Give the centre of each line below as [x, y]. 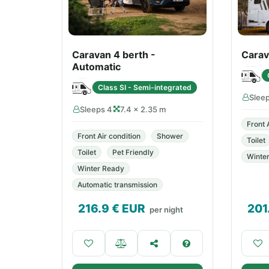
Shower [170, 136]
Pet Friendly [133, 152]
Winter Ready [101, 168]
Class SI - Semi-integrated [145, 87]
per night [166, 210]
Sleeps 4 [96, 109]
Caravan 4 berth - [114, 55]
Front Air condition [109, 136]
